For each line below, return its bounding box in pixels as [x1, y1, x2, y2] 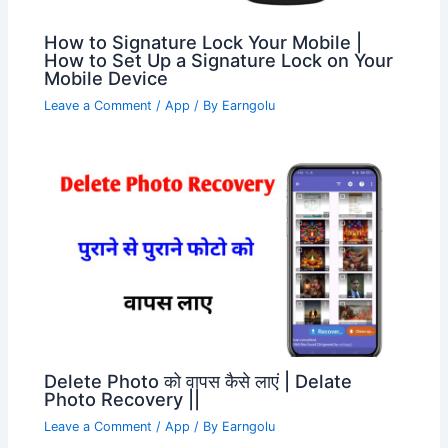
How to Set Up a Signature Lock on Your [44, 48, 394, 71]
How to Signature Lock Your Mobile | [44, 30, 363, 53]
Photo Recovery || [44, 387, 201, 410]
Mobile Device [44, 66, 169, 89]
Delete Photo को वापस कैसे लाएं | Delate [44, 369, 353, 392]
